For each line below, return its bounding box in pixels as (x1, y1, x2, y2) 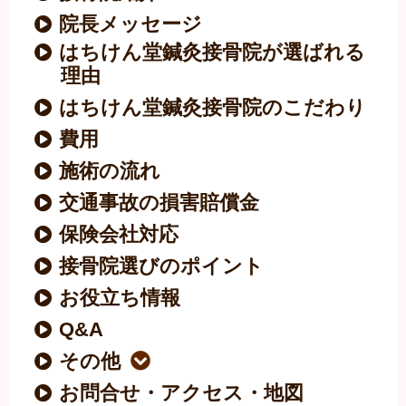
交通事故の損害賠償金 (59, 191, 260, 215)
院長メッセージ (59, 13, 203, 36)
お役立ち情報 (59, 286, 181, 310)
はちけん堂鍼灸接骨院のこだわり (59, 96, 367, 120)
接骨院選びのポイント (59, 255, 265, 278)
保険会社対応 (59, 223, 179, 246)
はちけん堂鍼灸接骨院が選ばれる (59, 41, 366, 64)
